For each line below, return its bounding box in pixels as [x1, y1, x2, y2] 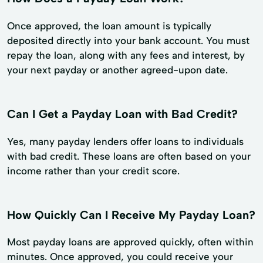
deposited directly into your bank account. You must [7, 34, 249, 46]
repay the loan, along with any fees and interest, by [7, 49, 245, 61]
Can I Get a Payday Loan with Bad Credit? [7, 106, 238, 121]
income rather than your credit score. [7, 164, 180, 177]
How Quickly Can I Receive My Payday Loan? [7, 207, 255, 222]
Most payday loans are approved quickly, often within [7, 236, 254, 248]
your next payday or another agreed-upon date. [7, 63, 228, 76]
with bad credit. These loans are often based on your [7, 150, 251, 162]
